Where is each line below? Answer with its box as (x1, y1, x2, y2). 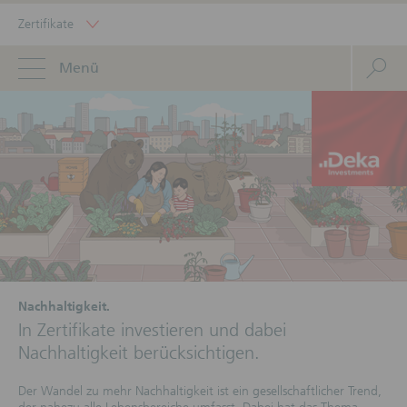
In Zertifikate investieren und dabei (18, 319, 286, 341)
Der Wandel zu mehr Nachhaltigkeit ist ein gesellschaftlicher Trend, (18, 382, 382, 399)
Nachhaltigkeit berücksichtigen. (18, 342, 260, 363)
